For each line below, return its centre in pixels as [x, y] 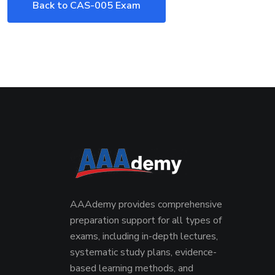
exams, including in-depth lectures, [144, 236]
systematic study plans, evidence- [143, 252]
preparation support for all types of [146, 220]
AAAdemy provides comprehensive [146, 204]
